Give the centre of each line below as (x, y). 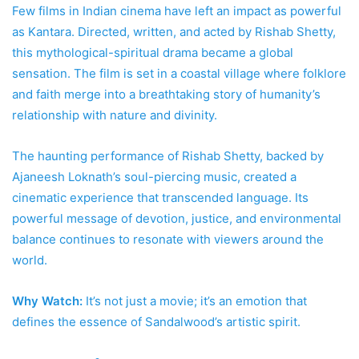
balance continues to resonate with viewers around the (168, 239)
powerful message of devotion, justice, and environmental (177, 218)
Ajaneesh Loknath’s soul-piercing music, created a (154, 176)
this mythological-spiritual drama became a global (153, 52)
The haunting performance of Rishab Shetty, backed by (168, 155)
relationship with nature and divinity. (115, 115)
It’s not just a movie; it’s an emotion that (195, 301)
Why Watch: (47, 301)
